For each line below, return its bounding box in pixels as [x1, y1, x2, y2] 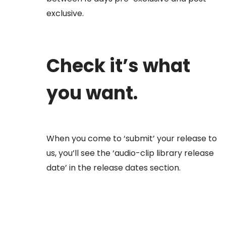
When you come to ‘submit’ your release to [46, 132, 217, 144]
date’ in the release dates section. [46, 161, 181, 174]
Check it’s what [46, 52, 190, 79]
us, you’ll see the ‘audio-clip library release [46, 147, 214, 159]
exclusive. [46, 8, 84, 20]
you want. [46, 80, 138, 106]
